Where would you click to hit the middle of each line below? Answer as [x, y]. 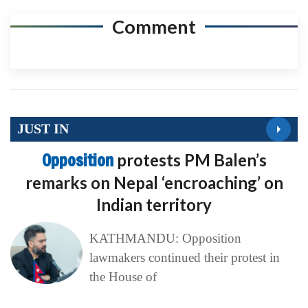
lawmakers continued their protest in [184, 257]
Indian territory [154, 204]
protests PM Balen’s [191, 159]
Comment [154, 26]
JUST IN [43, 129]
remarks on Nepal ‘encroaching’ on [154, 182]
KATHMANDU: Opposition [165, 238]
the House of [123, 276]
